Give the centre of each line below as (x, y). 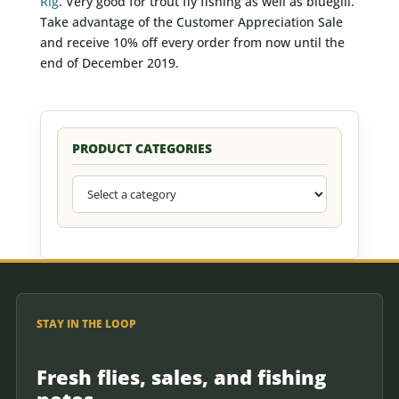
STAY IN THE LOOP (86, 323)
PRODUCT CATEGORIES (142, 148)
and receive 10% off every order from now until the (192, 42)
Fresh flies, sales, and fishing (181, 376)
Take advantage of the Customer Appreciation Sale (191, 21)
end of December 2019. (109, 62)
